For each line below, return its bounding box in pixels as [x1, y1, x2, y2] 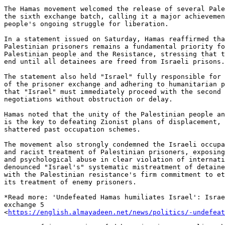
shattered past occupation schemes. [4, 126, 141, 134]
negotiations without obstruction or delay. [4, 95, 173, 103]
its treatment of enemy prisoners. [4, 178, 137, 186]
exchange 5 [4, 201, 44, 209]
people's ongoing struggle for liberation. [4, 20, 169, 28]
